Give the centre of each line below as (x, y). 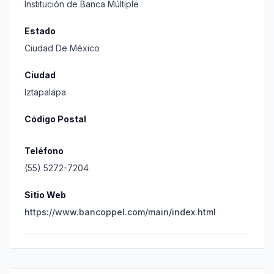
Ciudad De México (62, 48)
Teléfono (44, 151)
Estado (40, 31)
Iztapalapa (45, 92)
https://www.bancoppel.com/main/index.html (120, 212)
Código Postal (55, 119)
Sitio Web (45, 195)
